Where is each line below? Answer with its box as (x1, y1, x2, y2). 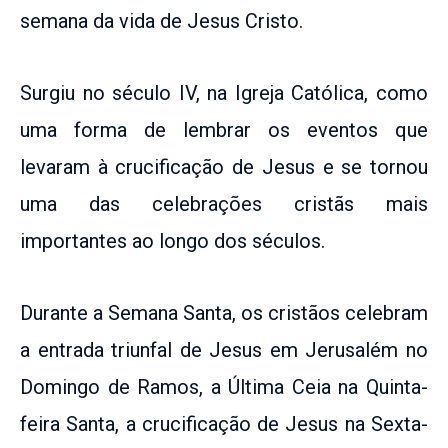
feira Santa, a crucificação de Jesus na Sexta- (20, 411, 428, 436)
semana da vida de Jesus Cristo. (20, 8, 303, 33)
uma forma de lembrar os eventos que (20, 117, 428, 142)
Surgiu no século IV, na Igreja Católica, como (20, 80, 428, 105)
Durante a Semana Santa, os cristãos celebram (20, 300, 428, 325)
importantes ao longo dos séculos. (20, 228, 325, 253)
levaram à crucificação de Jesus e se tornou (20, 154, 428, 179)
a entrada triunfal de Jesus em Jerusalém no (20, 337, 428, 362)
